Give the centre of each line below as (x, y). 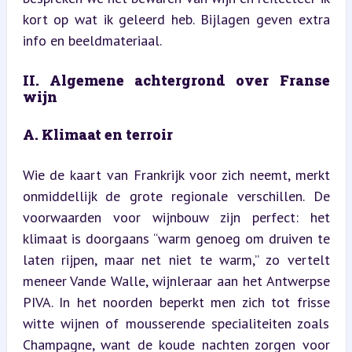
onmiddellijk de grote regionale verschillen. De (176, 196)
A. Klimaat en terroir (97, 134)
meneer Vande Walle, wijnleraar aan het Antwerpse (176, 280)
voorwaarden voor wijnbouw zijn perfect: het (176, 217)
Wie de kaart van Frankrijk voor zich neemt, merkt (176, 174)
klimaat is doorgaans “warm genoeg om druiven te (176, 238)
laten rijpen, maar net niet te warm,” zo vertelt (176, 259)
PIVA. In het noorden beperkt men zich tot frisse (176, 302)
